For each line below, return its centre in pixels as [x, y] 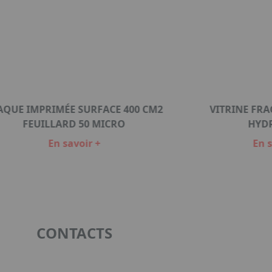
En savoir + [74, 144]
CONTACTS [74, 233]
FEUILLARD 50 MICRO [74, 124]
